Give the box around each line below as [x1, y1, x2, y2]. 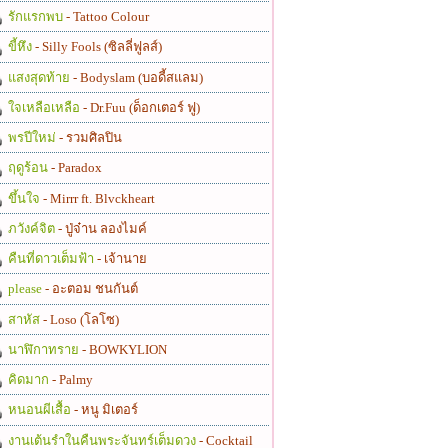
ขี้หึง [4, 39, 35, 55]
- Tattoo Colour [65, 9, 149, 25]
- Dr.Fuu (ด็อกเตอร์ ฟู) [82, 99, 200, 115]
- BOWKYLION [81, 341, 167, 357]
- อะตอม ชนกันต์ [44, 281, 138, 297]
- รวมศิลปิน [58, 130, 122, 146]
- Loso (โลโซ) [42, 311, 119, 327]
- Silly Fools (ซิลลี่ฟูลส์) [34, 39, 162, 55]
